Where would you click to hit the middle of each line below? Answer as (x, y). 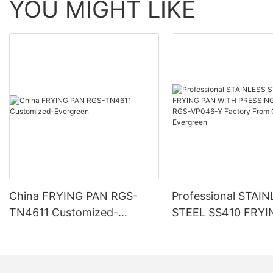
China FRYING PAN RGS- (73, 196)
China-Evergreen (216, 261)
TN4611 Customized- (64, 212)
